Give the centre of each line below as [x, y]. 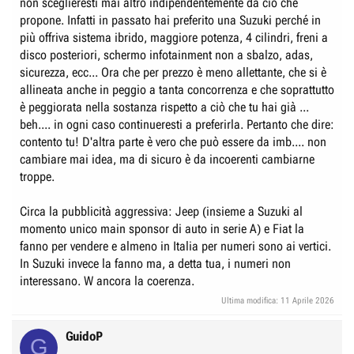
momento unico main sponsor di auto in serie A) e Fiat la [162, 229]
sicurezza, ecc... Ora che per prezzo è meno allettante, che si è [173, 72]
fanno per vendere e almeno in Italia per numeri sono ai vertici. [175, 246]
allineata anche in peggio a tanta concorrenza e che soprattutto [177, 90]
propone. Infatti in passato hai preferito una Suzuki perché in [170, 20]
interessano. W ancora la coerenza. [107, 281]
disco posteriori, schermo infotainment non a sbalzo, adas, [166, 55]
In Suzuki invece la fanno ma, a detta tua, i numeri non [155, 264]
